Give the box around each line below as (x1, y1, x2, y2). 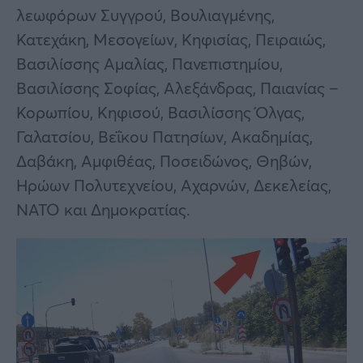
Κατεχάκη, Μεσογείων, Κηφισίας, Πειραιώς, (16, 28, 326, 50)
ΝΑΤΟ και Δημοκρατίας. (16, 198, 190, 220)
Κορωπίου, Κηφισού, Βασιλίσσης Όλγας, (16, 100, 305, 123)
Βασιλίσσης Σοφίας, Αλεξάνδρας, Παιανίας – (16, 76, 339, 99)
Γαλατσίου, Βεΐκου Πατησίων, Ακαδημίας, (16, 125, 313, 147)
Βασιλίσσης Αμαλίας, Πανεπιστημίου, (16, 52, 283, 75)
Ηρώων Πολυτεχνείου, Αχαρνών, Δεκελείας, (16, 173, 331, 196)
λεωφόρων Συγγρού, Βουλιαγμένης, (16, 3, 275, 26)
